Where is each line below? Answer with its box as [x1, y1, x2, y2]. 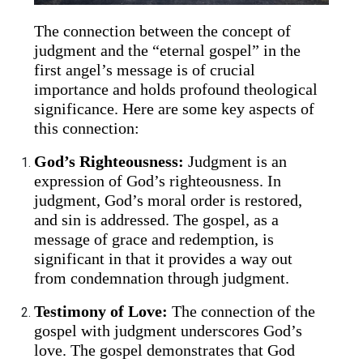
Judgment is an [184, 152, 288, 171]
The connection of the [168, 301, 316, 320]
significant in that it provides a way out [34, 250, 293, 268]
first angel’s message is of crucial [34, 61, 256, 79]
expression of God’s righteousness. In [34, 172, 282, 190]
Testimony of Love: [34, 301, 169, 320]
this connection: [34, 119, 140, 138]
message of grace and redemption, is [34, 230, 275, 249]
